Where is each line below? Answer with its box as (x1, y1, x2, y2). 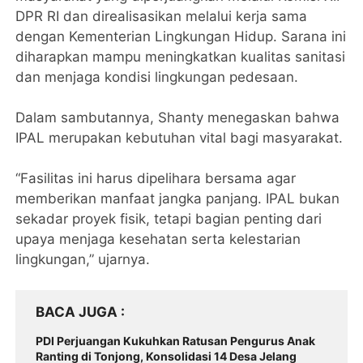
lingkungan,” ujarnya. (15, 251, 151, 267)
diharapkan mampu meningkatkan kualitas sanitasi (15, 49, 346, 65)
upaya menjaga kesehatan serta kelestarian (15, 231, 301, 247)
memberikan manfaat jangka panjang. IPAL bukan (15, 190, 340, 207)
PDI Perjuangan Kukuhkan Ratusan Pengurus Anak (36, 334, 316, 348)
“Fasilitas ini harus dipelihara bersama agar (15, 170, 297, 186)
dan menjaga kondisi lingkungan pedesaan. (15, 69, 299, 85)
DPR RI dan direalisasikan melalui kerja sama (15, 8, 308, 24)
